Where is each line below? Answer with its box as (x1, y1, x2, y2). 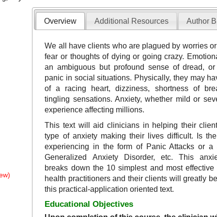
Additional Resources (94, 16, 169, 25)
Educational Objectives (45, 200, 134, 209)
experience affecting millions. (45, 106, 145, 114)
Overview (44, 16, 77, 25)
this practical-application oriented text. (45, 185, 174, 194)
